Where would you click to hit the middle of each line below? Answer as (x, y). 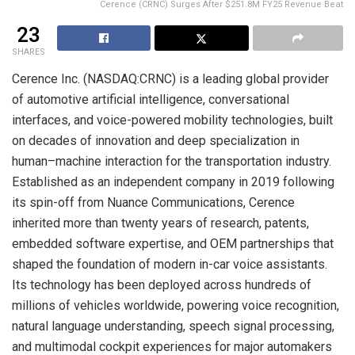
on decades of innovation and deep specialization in (156, 140)
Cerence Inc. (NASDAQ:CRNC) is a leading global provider (170, 78)
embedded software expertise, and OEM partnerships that (173, 243)
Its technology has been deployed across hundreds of (162, 284)
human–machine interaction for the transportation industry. (172, 161)
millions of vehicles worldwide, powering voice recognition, (176, 305)
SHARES (29, 52)
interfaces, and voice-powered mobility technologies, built (172, 120)
